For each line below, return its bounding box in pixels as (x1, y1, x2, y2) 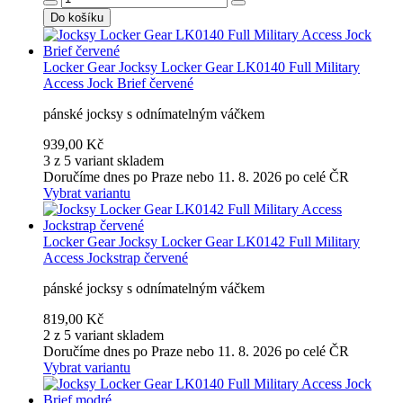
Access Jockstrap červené (43, 249, 188, 265)
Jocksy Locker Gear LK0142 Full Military (119, 233, 360, 249)
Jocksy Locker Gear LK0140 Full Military (119, 58, 360, 75)
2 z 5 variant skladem (43, 327, 164, 343)
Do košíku (50, 10, 103, 24)
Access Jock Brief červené (43, 75, 193, 91)
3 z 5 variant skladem (43, 152, 164, 168)
